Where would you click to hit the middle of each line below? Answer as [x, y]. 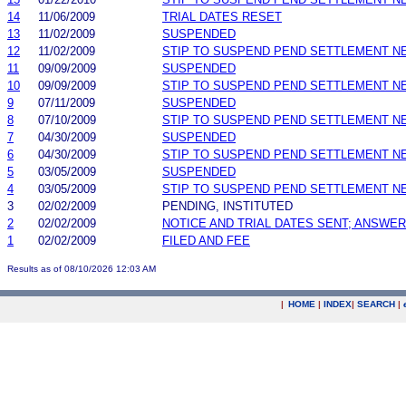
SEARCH [376, 304]
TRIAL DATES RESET [222, 16]
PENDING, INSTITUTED [227, 206]
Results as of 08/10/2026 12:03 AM [82, 268]
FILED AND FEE [206, 240]
